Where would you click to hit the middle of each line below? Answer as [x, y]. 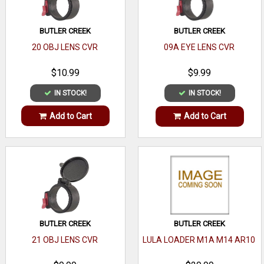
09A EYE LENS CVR [199, 47]
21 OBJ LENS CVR [65, 240]
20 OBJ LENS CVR [65, 47]
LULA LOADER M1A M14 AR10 [199, 240]
